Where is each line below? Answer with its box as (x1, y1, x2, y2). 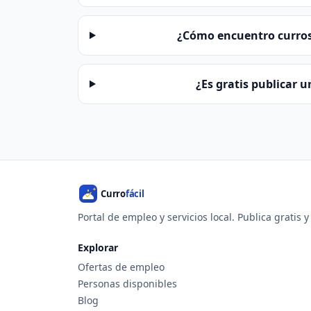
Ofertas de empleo (78, 260, 165, 274)
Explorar (78, 241, 118, 254)
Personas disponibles (78, 277, 177, 290)
